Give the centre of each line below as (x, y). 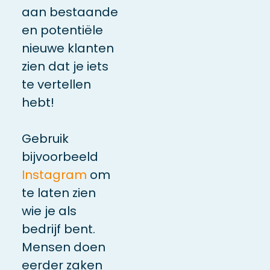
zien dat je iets (65, 66)
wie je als (49, 211)
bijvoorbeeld (60, 156)
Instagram (54, 174)
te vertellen (56, 84)
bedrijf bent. (58, 229)
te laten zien (58, 193)
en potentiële (62, 30)
